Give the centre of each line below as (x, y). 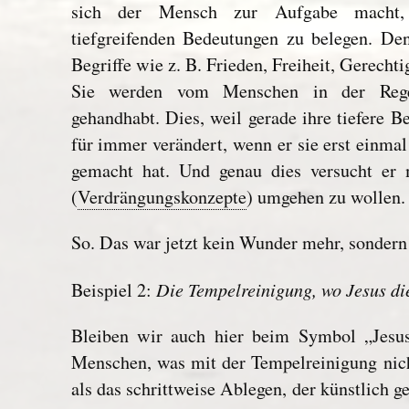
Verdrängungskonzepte (162, 196)
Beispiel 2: (113, 289)
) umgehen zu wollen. (325, 196)
